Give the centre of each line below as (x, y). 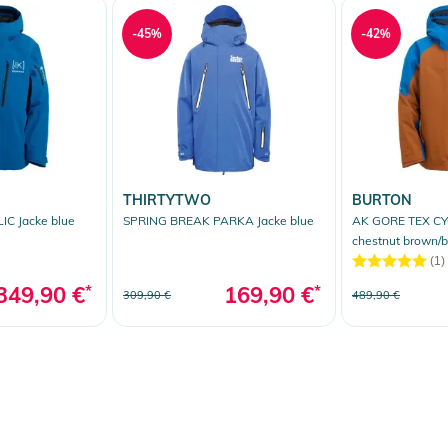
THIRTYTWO (167, 199)
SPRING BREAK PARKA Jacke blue (218, 220)
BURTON (382, 199)
